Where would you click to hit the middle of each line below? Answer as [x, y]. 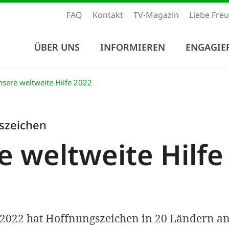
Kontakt [108, 15]
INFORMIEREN [133, 47]
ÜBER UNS [57, 47]
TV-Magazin [156, 15]
